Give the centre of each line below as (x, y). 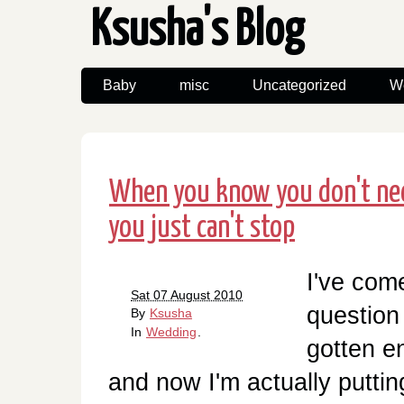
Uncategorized (299, 85)
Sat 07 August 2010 (187, 295)
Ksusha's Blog (197, 32)
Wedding (171, 332)
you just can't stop (202, 228)
